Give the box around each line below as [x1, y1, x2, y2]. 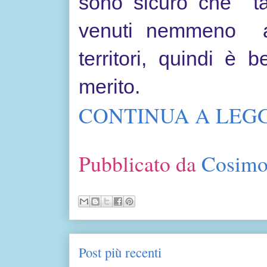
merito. [79, 74, 145, 98]
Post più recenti [79, 243, 162, 262]
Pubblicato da [79, 149, 201, 178]
